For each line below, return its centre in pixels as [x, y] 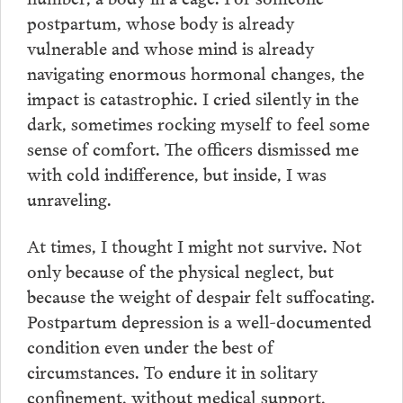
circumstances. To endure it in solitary [172, 370]
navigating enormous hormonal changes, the [195, 72]
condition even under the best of [150, 345]
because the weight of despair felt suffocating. [201, 295]
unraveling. [69, 197]
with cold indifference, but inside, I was [176, 172]
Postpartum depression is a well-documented [199, 320]
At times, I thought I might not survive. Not [194, 244]
